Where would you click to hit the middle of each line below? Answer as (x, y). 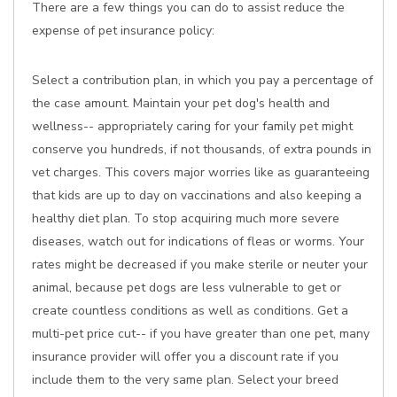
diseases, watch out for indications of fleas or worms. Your (198, 241)
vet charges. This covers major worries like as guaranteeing (201, 172)
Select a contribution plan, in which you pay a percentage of (202, 80)
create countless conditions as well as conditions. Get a (190, 311)
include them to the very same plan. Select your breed (185, 380)
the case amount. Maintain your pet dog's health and (181, 103)
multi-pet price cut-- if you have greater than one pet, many (201, 334)
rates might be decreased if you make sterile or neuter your (200, 265)
